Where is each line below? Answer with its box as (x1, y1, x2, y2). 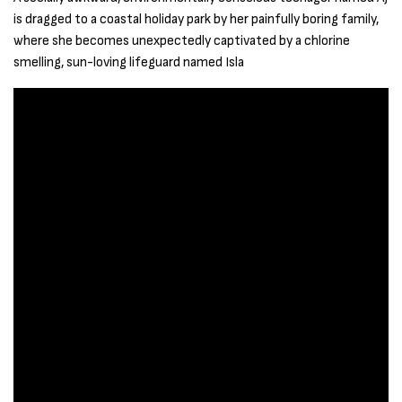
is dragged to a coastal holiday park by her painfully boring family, (13, 10, 380, 28)
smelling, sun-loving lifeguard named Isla (13, 53, 245, 71)
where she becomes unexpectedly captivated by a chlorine (13, 31, 351, 49)
